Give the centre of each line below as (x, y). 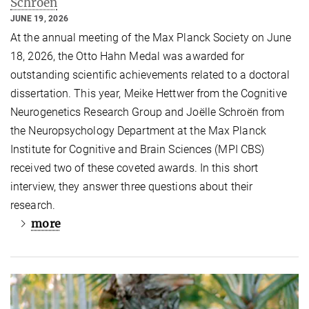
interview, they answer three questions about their (132, 186)
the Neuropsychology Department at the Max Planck (138, 130)
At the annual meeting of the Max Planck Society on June (151, 37)
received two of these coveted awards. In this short (134, 168)
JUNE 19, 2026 (40, 18)
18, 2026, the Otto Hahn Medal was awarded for (128, 56)
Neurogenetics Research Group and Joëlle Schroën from (148, 112)
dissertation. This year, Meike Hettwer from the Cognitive (149, 93)
